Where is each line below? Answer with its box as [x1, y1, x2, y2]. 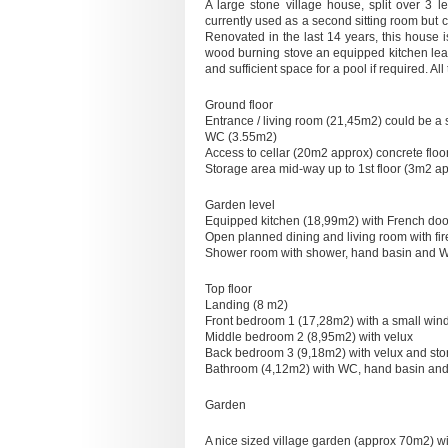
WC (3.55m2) [205, 130, 277, 144]
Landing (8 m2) [205, 298, 288, 312]
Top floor [205, 282, 252, 296]
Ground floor [205, 98, 273, 112]
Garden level [205, 198, 275, 212]
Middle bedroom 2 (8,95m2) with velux [205, 330, 413, 344]
